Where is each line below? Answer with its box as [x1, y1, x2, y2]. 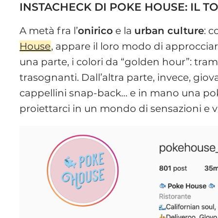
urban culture [134, 24, 204, 36]
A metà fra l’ [19, 24, 78, 36]
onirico [78, 24, 113, 36]
